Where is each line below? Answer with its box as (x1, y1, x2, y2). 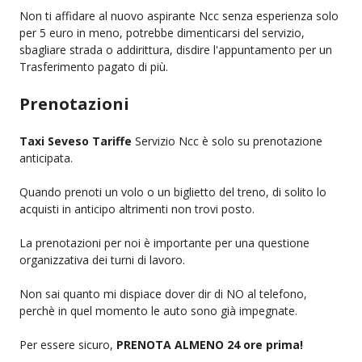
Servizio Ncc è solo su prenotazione (132, 133, 322, 149)
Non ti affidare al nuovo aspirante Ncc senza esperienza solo (19, 7, 339, 23)
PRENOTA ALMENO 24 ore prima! (116, 336, 303, 352)
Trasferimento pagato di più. (19, 58, 168, 74)
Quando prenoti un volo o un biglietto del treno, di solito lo (19, 183, 326, 200)
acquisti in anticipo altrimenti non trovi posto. (19, 200, 255, 217)
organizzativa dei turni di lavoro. (19, 251, 185, 267)
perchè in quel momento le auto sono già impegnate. (19, 302, 297, 318)
